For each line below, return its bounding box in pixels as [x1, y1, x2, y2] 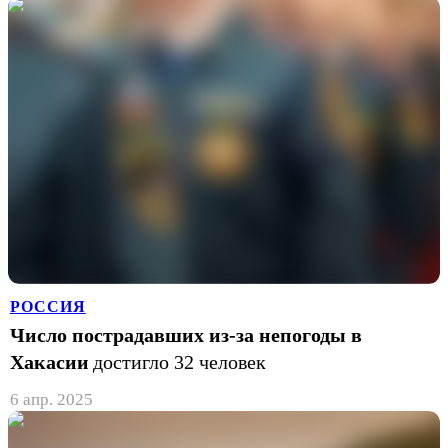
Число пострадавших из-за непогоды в [10, 323, 362, 346]
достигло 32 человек [93, 350, 266, 373]
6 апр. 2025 [10, 389, 93, 409]
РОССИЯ [10, 297, 86, 315]
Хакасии [10, 350, 89, 373]
